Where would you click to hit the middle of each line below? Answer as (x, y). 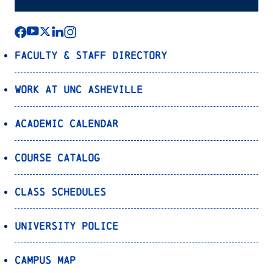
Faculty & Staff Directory (91, 55)
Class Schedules (60, 191)
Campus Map (45, 260)
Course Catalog (57, 157)
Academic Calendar (66, 123)
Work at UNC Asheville (79, 89)
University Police (66, 225)
